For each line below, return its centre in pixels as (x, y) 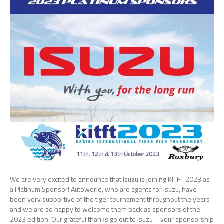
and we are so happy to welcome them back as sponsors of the (105, 209)
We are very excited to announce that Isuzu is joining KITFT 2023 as (110, 179)
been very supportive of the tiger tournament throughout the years (110, 199)
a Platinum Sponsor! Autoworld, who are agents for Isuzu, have (103, 189)
